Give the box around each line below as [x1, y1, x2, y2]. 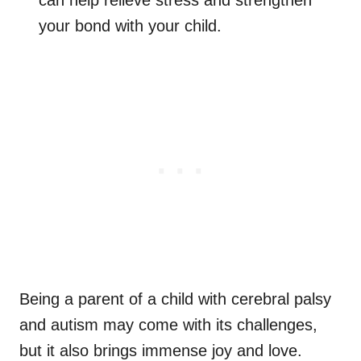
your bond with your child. [39, 17, 222, 35]
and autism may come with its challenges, [19, 316, 317, 334]
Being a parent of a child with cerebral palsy [19, 290, 331, 309]
